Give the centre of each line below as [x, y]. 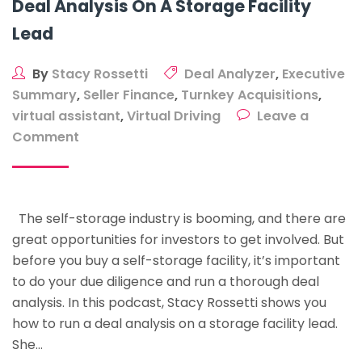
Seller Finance [129, 95]
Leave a [283, 116]
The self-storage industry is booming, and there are [179, 219]
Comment [46, 137]
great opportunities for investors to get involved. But [178, 240]
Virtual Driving [174, 116]
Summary [44, 95]
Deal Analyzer [230, 74]
